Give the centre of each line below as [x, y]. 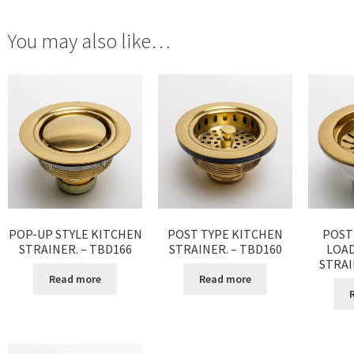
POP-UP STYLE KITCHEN [75, 233]
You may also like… [89, 41]
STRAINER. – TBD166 [75, 249]
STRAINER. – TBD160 [225, 249]
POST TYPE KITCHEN [225, 233]
